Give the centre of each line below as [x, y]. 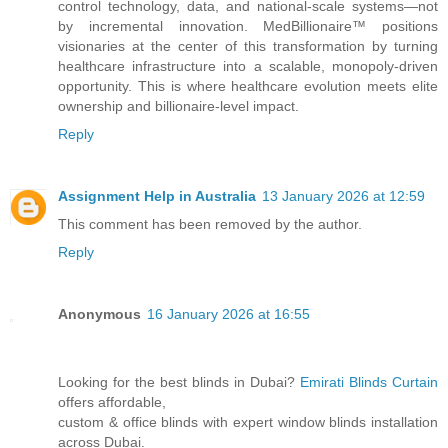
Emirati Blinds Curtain [369, 381]
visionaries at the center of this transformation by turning [248, 45]
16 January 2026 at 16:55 [228, 313]
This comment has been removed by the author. [210, 223]
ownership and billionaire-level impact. [178, 105]
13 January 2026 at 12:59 [343, 195]
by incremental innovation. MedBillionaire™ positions [248, 25]
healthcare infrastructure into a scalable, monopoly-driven [248, 65]
